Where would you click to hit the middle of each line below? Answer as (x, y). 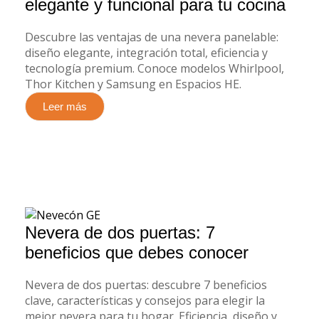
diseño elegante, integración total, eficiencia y (146, 52)
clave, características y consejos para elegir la (145, 301)
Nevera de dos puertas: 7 (120, 233)
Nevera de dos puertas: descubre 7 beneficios (146, 285)
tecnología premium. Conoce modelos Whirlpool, (155, 68)
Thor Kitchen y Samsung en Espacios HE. (133, 84)
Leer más (65, 106)
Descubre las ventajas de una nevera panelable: (152, 37)
